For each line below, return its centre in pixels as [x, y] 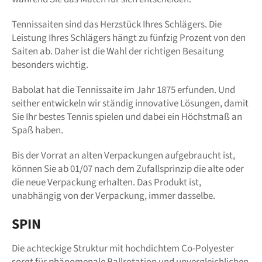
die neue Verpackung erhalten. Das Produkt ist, [106, 183]
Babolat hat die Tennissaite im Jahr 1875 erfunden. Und [123, 90]
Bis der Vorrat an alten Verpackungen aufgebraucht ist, [123, 156]
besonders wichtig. [50, 65]
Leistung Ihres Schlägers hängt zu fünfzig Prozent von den [129, 38]
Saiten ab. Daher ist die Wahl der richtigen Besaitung [118, 52]
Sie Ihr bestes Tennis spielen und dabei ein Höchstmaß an [127, 117]
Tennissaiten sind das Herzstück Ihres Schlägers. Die [117, 25]
